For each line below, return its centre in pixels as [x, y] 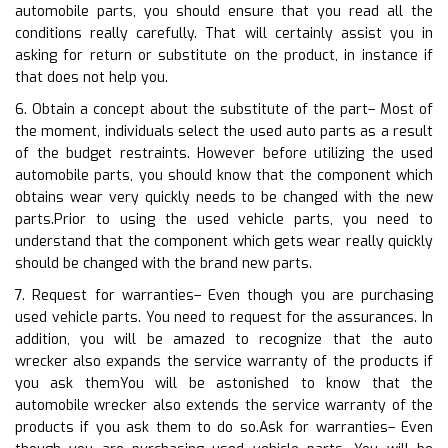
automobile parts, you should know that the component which [224, 175]
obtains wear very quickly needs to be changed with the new [224, 197]
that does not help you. [91, 77]
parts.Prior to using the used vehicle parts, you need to [224, 219]
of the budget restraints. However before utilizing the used [224, 153]
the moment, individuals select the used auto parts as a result [224, 131]
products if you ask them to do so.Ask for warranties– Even [224, 427]
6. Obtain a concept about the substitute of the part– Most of [224, 109]
